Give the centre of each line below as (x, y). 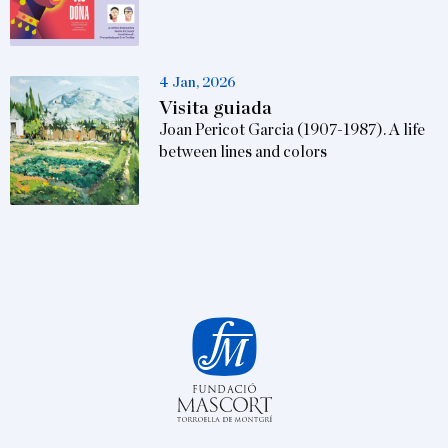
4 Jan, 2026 (198, 83)
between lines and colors (243, 152)
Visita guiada (216, 109)
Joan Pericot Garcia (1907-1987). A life (292, 130)
